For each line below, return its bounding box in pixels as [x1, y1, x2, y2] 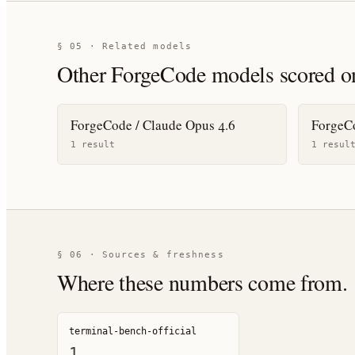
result [76, 139, 115, 150]
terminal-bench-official [69, 326, 197, 337]
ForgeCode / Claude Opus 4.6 [71, 116, 235, 134]
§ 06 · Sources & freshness [57, 250, 224, 260]
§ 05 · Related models [57, 41, 193, 52]
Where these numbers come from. [57, 267, 348, 297]
